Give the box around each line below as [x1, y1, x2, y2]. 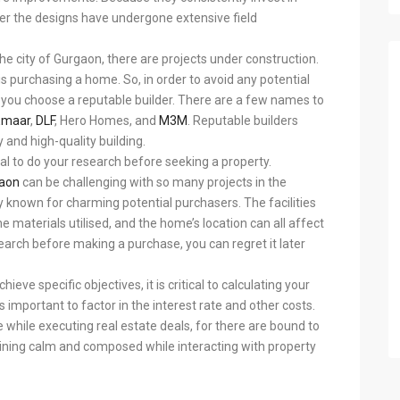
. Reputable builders [187, 113, 298, 128]
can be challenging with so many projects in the [20, 175, 287, 189]
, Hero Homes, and [54, 113, 159, 128]
